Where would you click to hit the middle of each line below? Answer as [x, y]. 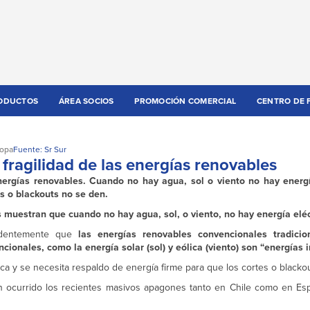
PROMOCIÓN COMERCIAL [185, 101]
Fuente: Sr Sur [40, 149]
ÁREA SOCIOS [86, 101]
